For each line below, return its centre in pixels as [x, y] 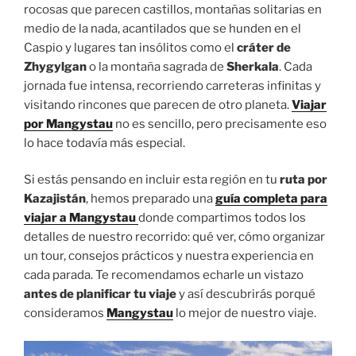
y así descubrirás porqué [246, 294]
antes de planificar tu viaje [100, 294]
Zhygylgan [56, 66]
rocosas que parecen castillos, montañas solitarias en [173, 9]
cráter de [264, 47]
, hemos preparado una [151, 199]
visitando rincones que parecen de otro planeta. [158, 104]
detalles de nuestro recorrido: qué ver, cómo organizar [174, 237]
